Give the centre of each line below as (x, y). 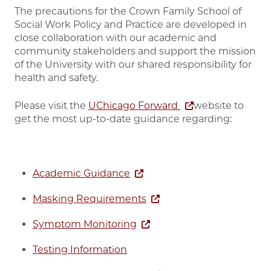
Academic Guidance (81, 173)
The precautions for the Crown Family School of (128, 11)
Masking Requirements (90, 198)
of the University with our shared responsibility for (133, 64)
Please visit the (51, 105)
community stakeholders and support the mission (135, 51)
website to (219, 105)
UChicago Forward (134, 105)
